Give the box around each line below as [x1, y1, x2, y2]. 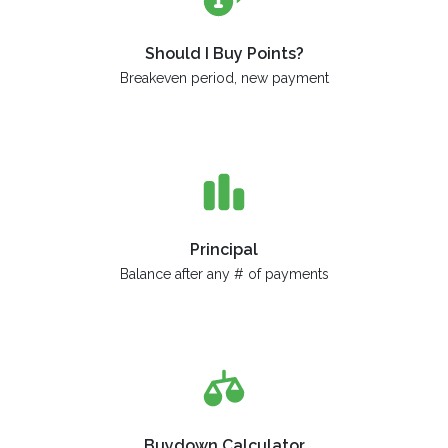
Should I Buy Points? [144, 43, 304, 63]
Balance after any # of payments [119, 265, 329, 282]
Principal [190, 239, 258, 259]
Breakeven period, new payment [119, 69, 329, 86]
